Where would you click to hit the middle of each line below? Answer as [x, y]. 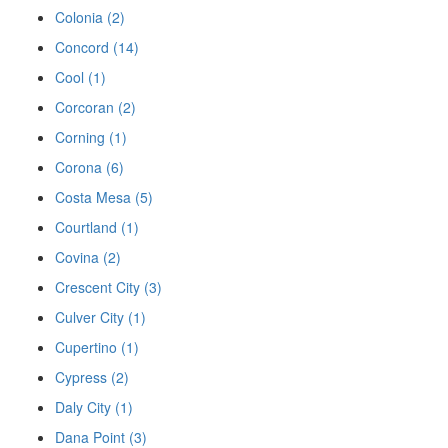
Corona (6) [89, 167]
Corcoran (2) [95, 107]
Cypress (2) [92, 377]
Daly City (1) [94, 407]
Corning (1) [91, 137]
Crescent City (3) [108, 287]
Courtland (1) [97, 227]
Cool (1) [80, 77]
